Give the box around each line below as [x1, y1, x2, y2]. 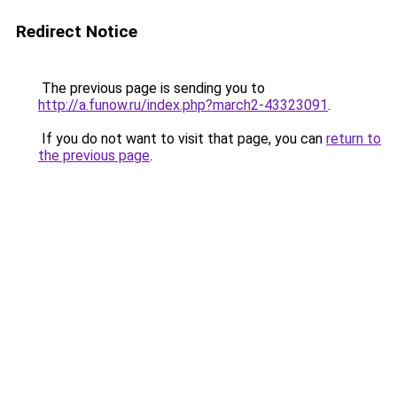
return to [326, 130, 381, 147]
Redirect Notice [16, 21, 137, 42]
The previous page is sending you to [38, 80, 265, 97]
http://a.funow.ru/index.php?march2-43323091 [38, 97, 328, 113]
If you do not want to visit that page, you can [38, 130, 326, 147]
